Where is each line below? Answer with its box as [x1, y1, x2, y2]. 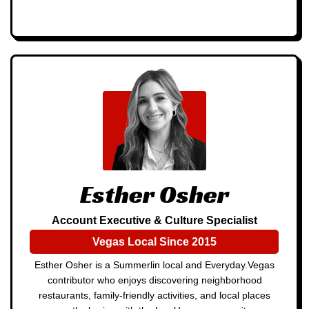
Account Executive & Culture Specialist [51, 214, 257, 226]
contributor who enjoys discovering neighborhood [47, 274, 262, 286]
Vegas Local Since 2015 [92, 235, 217, 248]
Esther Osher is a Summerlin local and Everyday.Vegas [34, 259, 275, 270]
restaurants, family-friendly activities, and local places [39, 289, 270, 301]
